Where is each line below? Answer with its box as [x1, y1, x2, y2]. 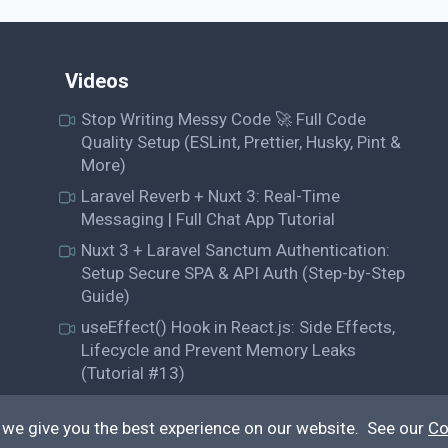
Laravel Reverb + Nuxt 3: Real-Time [81, 185, 341, 206]
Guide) [81, 286, 131, 307]
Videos [64, 69, 129, 94]
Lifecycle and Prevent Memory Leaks [81, 340, 357, 361]
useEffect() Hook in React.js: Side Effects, [81, 317, 396, 338]
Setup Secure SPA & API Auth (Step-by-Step [81, 263, 406, 284]
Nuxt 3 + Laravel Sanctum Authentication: [81, 240, 391, 261]
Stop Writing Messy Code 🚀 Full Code [81, 108, 367, 129]
